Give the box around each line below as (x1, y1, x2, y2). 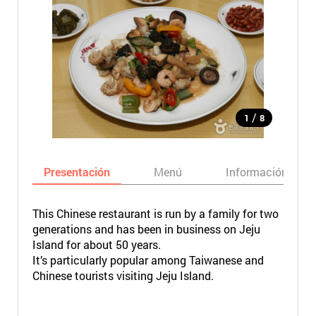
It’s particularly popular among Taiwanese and (32, 253, 264, 267)
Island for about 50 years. (32, 237, 161, 252)
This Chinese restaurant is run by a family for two (32, 206, 279, 221)
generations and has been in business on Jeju (32, 221, 260, 236)
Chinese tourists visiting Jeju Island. (32, 268, 214, 283)
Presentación (43, 164, 110, 179)
